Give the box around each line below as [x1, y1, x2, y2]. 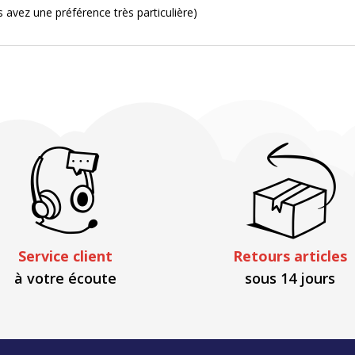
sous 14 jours [244, 268, 335, 288]
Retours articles [232, 246, 347, 265]
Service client [17, 246, 113, 265]
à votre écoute [13, 268, 116, 288]
